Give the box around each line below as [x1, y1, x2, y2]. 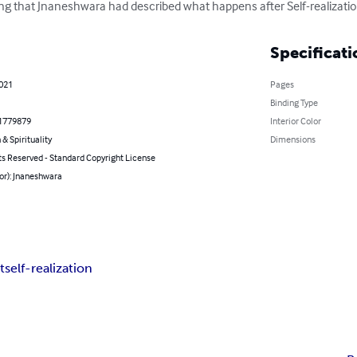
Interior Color [269, 114, 321, 127]
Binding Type [269, 96, 318, 108]
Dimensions [269, 132, 316, 145]
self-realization [5, 260, 93, 276]
